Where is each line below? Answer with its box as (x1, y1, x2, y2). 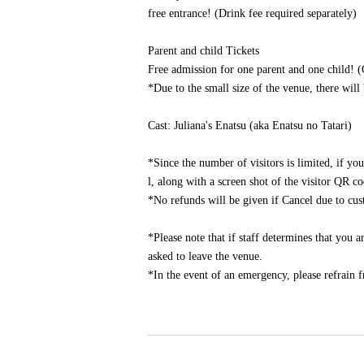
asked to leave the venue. (148, 250, 262, 263)
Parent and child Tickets (148, 45, 259, 58)
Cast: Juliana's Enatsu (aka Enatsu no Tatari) (148, 119, 352, 132)
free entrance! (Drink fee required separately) (148, 7, 357, 20)
